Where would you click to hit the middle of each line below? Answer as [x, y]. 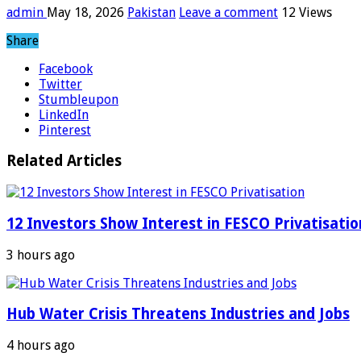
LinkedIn [64, 114]
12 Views [307, 12]
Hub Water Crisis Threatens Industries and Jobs [178, 314]
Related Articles [64, 161]
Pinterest [65, 130]
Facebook [66, 68]
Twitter [60, 84]
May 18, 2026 [85, 12]
